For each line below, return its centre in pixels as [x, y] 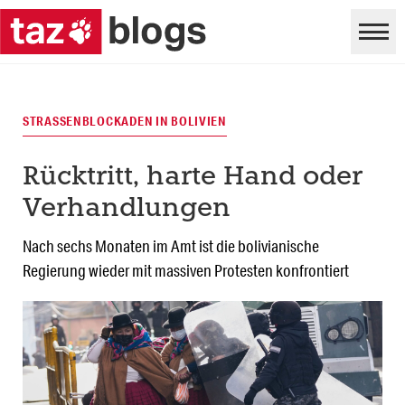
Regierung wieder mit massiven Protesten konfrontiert [186, 271]
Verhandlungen [127, 210]
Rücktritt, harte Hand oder [193, 178]
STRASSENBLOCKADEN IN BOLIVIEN [125, 122]
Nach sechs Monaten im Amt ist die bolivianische [171, 246]
